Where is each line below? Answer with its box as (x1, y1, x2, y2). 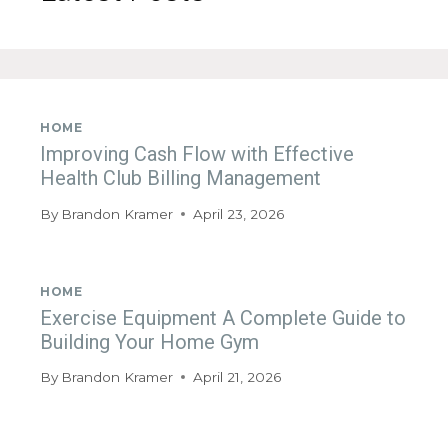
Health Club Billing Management (40, 166, 321, 191)
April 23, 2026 (193, 205, 285, 222)
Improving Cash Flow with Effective (40, 142, 354, 167)
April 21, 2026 (193, 369, 282, 386)
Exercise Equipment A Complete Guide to (40, 305, 406, 330)
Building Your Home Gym (40, 329, 259, 354)
